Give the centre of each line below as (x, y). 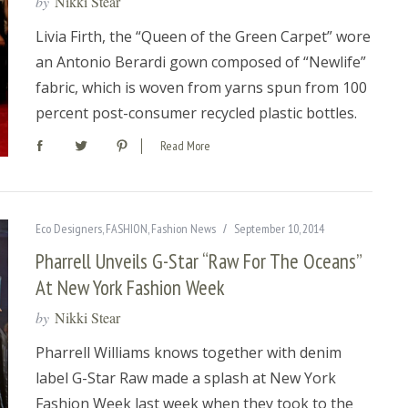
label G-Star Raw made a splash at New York (186, 378)
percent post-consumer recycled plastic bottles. (196, 113)
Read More (185, 145)
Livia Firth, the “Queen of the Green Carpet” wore (203, 37)
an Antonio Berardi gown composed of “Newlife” (201, 62)
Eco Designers (69, 229)
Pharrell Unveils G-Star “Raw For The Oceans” (198, 261)
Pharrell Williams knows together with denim (189, 353)
